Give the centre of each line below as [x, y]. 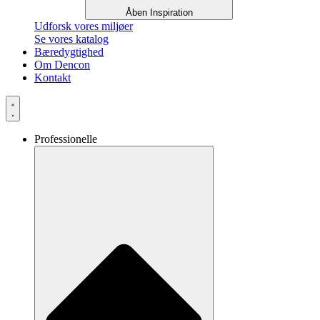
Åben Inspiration [159, 13]
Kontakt [52, 78]
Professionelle [66, 139]
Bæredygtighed [69, 52]
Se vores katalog [71, 39]
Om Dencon [62, 65]
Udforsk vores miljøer [84, 26]
